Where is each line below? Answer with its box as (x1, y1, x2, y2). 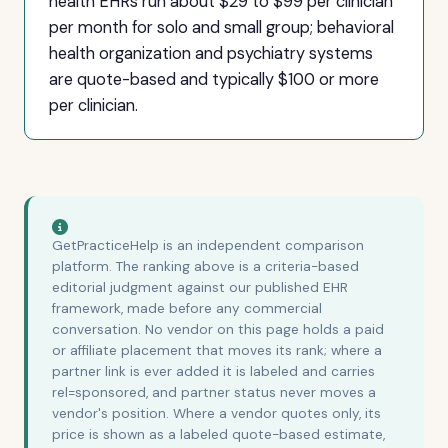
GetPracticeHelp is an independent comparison (52, 237, 364, 254)
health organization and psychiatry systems (49, 43, 373, 64)
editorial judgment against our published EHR (52, 279, 348, 296)
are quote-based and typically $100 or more (49, 69, 379, 90)
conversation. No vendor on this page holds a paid (52, 321, 384, 338)
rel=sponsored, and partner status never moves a (52, 384, 376, 401)
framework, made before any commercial (52, 300, 322, 317)
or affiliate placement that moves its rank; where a (52, 342, 382, 359)
